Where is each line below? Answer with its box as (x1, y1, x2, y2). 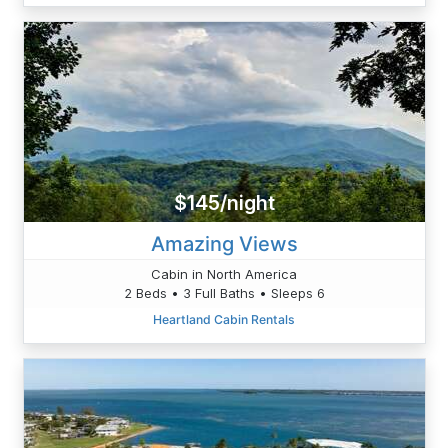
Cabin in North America (151, 265, 297, 282)
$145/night (173, 191, 275, 216)
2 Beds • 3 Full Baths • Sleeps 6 (123, 284, 325, 301)
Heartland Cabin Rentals (153, 311, 295, 327)
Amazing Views (150, 231, 298, 256)
